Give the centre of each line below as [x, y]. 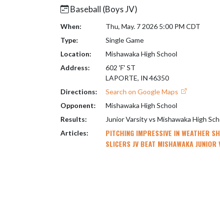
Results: [74, 119]
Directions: [79, 92]
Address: [75, 68]
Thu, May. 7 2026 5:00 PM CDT [153, 26]
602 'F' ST [120, 68]
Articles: [74, 133]
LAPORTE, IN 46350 [137, 78]
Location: [76, 54]
